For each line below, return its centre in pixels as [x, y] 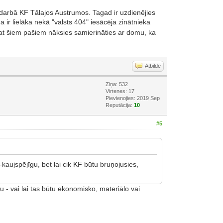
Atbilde [153, 65]
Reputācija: [120, 105]
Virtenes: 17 [120, 91]
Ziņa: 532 [117, 84]
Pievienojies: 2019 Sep [133, 98]
